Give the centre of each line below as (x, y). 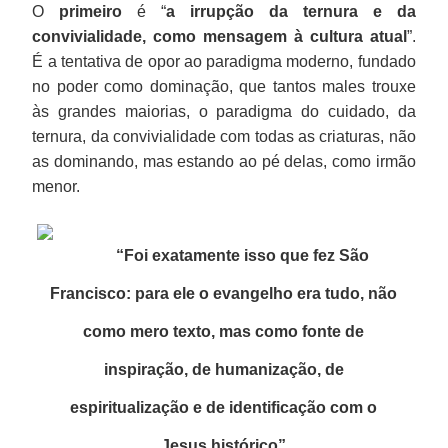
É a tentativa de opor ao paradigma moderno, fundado (224, 61)
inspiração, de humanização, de (223, 369)
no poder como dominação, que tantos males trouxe (224, 86)
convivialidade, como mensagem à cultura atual (219, 36)
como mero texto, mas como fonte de (224, 331)
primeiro (91, 11)
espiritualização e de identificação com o (224, 407)
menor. (56, 186)
